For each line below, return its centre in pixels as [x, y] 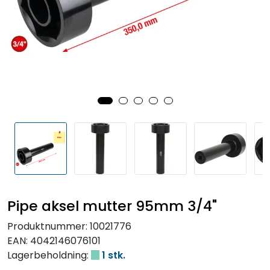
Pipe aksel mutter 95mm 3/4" [112, 206]
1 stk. [112, 255]
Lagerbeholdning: [48, 255]
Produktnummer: [47, 226]
